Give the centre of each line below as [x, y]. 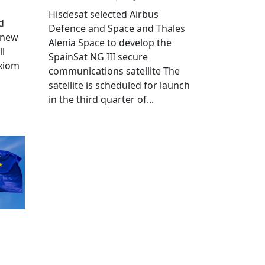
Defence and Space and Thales [117, 28]
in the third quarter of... [101, 99]
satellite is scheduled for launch [119, 85]
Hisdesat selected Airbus [104, 14]
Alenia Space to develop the [110, 42]
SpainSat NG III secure [98, 56]
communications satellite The [114, 71]
